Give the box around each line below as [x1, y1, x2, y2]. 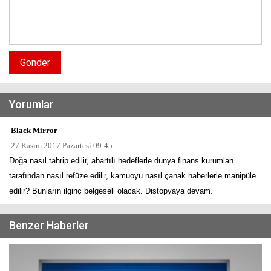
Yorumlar [9, 97, 54, 111]
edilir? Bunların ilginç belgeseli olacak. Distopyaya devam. [9, 186, 213, 195]
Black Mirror [9, 125, 57, 135]
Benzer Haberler [9, 218, 89, 232]
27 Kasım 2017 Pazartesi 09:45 [9, 140, 113, 150]
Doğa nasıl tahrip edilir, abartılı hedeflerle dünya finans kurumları [9, 155, 234, 165]
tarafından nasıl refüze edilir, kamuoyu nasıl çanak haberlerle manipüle [9, 171, 256, 180]
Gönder [20, 56, 50, 68]
